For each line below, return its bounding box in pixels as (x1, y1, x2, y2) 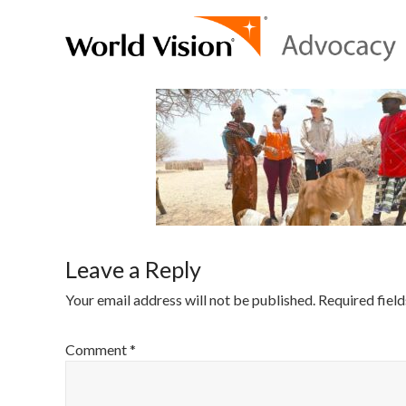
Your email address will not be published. (65, 291, 315, 308)
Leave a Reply (65, 256, 201, 283)
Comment (65, 341, 130, 358)
